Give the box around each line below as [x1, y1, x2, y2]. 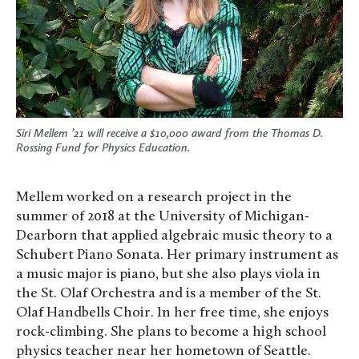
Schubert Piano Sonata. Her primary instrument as [16, 247, 338, 263]
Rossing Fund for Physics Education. [16, 139, 190, 155]
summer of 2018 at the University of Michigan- [16, 208, 309, 224]
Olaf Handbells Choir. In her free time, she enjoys [16, 305, 329, 321]
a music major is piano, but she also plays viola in [16, 266, 321, 282]
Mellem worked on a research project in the [16, 189, 292, 205]
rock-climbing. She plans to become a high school [16, 324, 326, 340]
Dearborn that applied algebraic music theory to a [16, 228, 333, 244]
